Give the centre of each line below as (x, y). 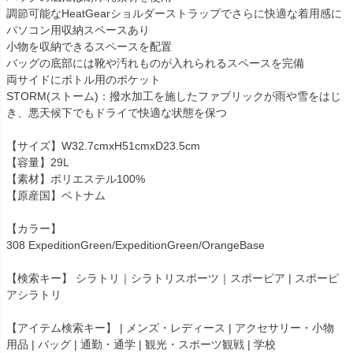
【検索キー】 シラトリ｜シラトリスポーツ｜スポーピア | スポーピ (173, 278)
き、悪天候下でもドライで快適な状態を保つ (117, 112)
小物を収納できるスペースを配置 (89, 46)
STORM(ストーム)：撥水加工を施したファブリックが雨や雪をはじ (174, 96)
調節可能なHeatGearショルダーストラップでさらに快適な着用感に (174, 13)
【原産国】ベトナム (56, 195)
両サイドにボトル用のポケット (84, 79)
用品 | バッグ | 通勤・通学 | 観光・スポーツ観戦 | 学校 (141, 344)
